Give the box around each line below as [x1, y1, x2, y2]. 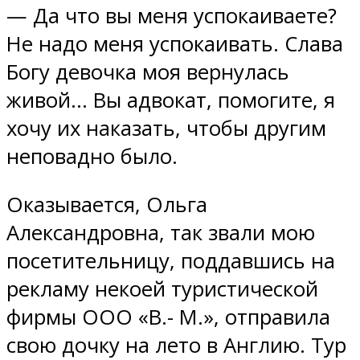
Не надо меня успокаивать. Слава [6, 29, 343, 58]
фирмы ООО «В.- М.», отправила [6, 303, 330, 332]
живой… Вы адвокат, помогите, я [6, 85, 335, 114]
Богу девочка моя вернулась [6, 57, 289, 86]
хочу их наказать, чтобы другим [6, 113, 326, 142]
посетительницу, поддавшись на [6, 247, 335, 276]
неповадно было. [6, 141, 178, 170]
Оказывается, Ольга [6, 190, 207, 219]
